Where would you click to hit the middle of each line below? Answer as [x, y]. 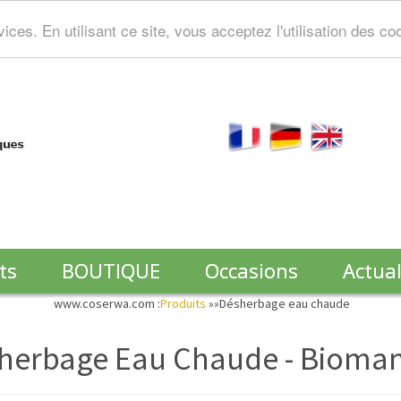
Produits [184, 303]
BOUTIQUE [111, 270]
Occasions [252, 270]
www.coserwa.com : [107, 303]
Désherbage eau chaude [284, 303]
